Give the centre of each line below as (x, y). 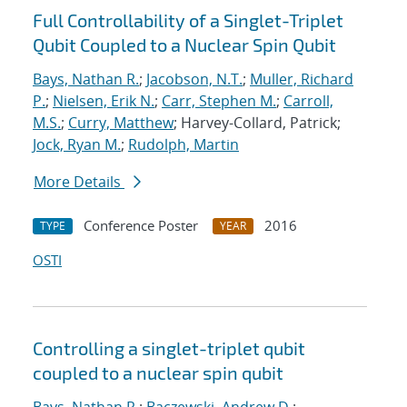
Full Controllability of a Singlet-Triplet (188, 20)
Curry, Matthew (121, 123)
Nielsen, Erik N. (104, 101)
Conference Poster (141, 226)
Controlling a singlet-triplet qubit (169, 348)
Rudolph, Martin (184, 145)
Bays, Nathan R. (86, 79)
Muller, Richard (302, 79)
